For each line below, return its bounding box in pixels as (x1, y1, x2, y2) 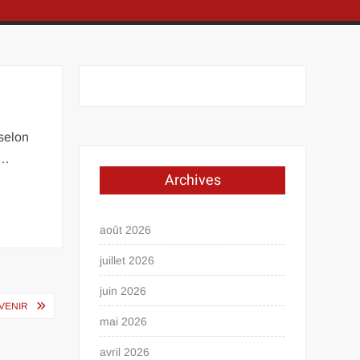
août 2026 (100, 223, 152, 236)
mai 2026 (100, 315, 148, 328)
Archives (164, 170, 221, 191)
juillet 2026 (100, 254, 155, 267)
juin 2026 (100, 284, 147, 297)
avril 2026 (100, 346, 150, 358)
